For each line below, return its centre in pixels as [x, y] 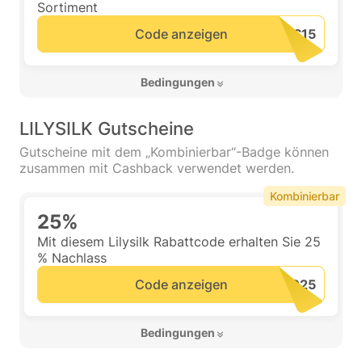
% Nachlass [72, 258]
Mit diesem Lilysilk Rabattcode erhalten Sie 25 [179, 242]
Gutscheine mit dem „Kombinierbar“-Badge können [174, 152]
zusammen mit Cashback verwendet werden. [157, 168]
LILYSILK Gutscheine [107, 128]
